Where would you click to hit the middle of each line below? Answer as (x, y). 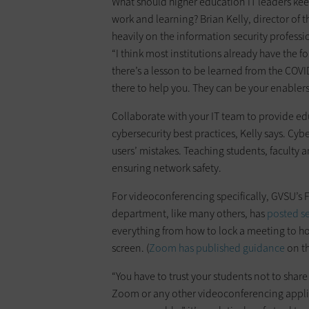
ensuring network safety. (167, 168)
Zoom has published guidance (217, 248)
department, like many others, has (189, 214)
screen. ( (130, 248)
